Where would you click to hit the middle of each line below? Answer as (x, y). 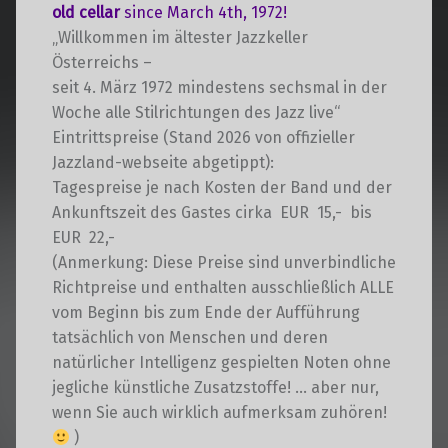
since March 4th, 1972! (205, 13)
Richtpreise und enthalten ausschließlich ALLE (222, 288)
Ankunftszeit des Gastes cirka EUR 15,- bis (213, 213)
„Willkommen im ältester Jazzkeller (179, 38)
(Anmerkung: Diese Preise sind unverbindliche (223, 263)
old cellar (87, 13)
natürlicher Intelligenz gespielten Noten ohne (221, 363)
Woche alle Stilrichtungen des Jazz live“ (195, 113)
